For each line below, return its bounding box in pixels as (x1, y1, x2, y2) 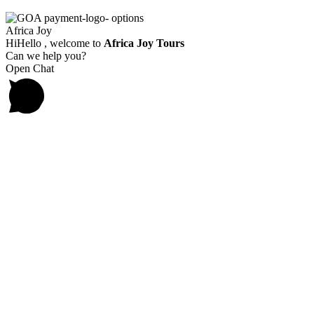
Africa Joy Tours (104, 36, 184, 49)
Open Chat (6, 62, 54, 74)
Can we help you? (6, 49, 86, 62)
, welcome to (41, 36, 104, 49)
